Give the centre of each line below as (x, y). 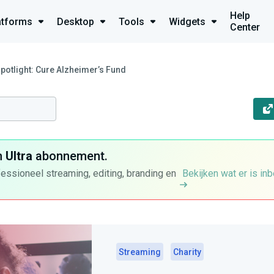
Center (245, 27)
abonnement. (70, 156)
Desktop (76, 21)
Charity (187, 252)
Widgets (187, 21)
